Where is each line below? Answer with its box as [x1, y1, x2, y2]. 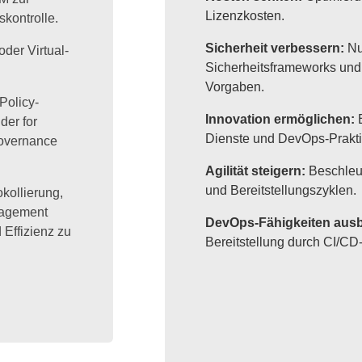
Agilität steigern [205, 164, 302, 179]
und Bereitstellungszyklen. [205, 183, 357, 198]
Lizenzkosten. [205, 9, 285, 23]
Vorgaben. [205, 80, 265, 95]
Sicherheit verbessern [205, 41, 341, 56]
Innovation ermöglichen [205, 112, 351, 127]
